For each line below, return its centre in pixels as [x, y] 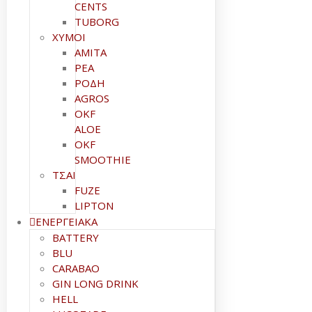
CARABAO [76, 268]
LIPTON [94, 205]
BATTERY [76, 237]
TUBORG [97, 22]
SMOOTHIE [103, 159]
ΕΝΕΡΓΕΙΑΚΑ [67, 221]
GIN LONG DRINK [95, 283]
